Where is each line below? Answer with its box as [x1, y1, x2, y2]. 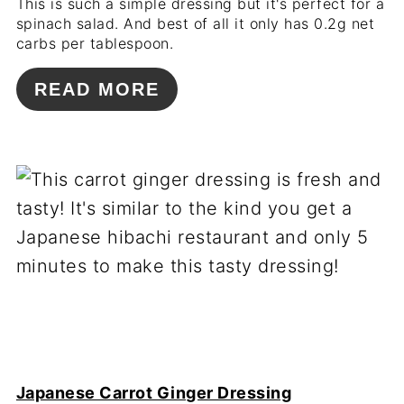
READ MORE [33, 79, 160, 100]
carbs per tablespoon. [15, 34, 174, 53]
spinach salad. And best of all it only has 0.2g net [15, 14, 375, 33]
